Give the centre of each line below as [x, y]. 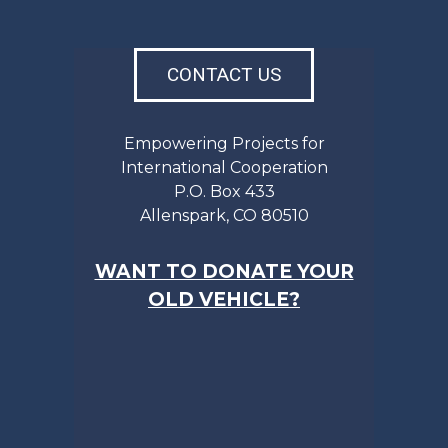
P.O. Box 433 [224, 191]
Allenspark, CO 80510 [224, 215]
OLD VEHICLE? [224, 299]
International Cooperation [224, 167]
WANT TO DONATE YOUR [224, 271]
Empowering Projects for [224, 143]
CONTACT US [224, 74]
